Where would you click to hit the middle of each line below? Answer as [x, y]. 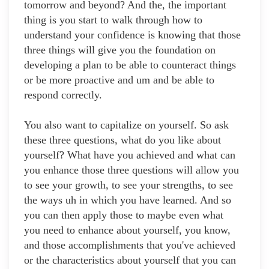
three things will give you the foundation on [120, 50]
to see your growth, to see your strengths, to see [128, 185]
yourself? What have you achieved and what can [130, 155]
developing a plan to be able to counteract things [130, 65]
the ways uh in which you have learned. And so [128, 200]
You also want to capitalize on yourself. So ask [126, 125]
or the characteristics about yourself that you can [130, 260]
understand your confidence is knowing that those [132, 35]
